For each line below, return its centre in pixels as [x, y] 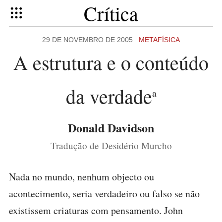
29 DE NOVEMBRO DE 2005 [90, 40]
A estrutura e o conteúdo [111, 62]
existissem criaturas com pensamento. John [96, 210]
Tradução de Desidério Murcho [111, 145]
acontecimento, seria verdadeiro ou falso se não [104, 194]
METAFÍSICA [159, 40]
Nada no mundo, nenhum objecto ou [82, 177]
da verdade [109, 96]
